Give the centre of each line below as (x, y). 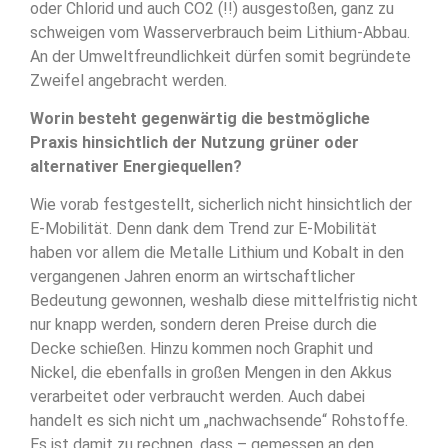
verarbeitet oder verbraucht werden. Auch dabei (197, 397)
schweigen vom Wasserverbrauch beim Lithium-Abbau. (220, 32)
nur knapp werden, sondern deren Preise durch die (203, 325)
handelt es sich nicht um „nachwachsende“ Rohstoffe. (219, 421)
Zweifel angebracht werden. (128, 80)
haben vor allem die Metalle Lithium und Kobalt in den (217, 253)
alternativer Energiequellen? (136, 166)
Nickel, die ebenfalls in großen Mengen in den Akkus (211, 373)
